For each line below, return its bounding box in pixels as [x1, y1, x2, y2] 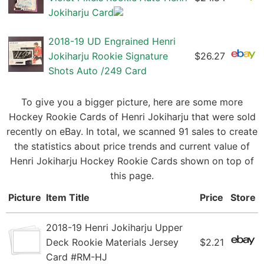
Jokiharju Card [48, 6, 114, 19]
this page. [110, 170, 154, 182]
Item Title [46, 192, 90, 204]
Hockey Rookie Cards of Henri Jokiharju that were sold [8, 111, 256, 123]
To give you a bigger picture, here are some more [21, 96, 243, 108]
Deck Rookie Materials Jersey [46, 236, 179, 249]
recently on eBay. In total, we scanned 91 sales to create [6, 126, 258, 138]
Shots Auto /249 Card [48, 65, 147, 77]
